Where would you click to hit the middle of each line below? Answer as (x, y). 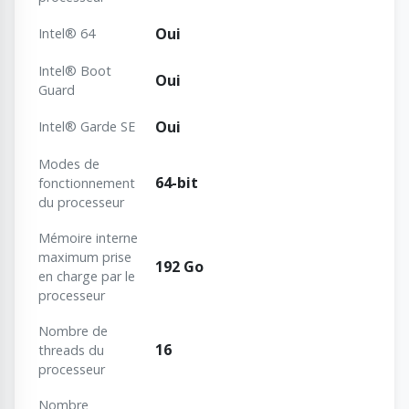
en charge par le (87, 277)
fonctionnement (87, 184)
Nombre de (73, 331)
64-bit (177, 183)
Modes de (69, 164)
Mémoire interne (88, 238)
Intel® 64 (67, 34)
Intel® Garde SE (87, 127)
